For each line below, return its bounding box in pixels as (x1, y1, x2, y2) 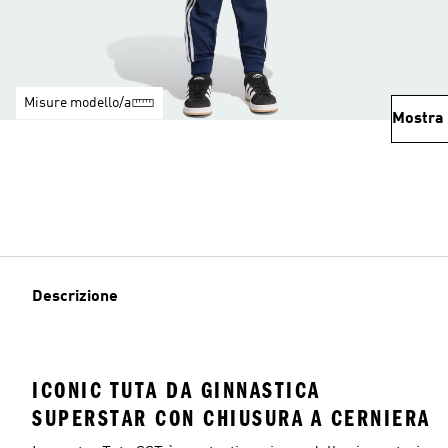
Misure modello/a (24, 96, 131, 110)
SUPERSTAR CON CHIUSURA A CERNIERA (32, 404, 431, 432)
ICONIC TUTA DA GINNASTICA (32, 376, 321, 404)
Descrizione (32, 289, 118, 305)
